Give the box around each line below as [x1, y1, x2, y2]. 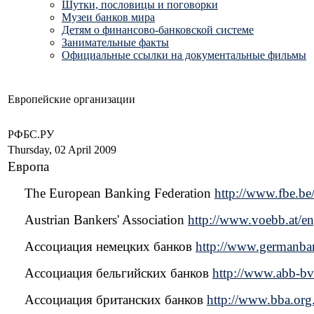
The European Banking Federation [25, 186, 214, 200]
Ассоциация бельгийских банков [25, 266, 212, 280]
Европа [8, 159, 49, 174]
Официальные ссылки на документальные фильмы [62, 49, 306, 61]
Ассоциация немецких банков [25, 239, 192, 254]
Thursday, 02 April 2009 [8, 144, 116, 156]
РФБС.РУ [8, 128, 57, 140]
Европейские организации [8, 93, 135, 105]
